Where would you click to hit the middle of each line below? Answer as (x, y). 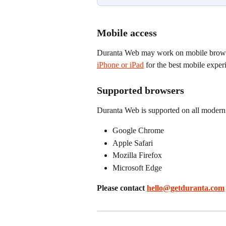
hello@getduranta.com (186, 188)
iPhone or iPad (120, 65)
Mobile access (127, 33)
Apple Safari (133, 143)
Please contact (122, 188)
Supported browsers (140, 90)
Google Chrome (138, 131)
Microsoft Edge (137, 167)
